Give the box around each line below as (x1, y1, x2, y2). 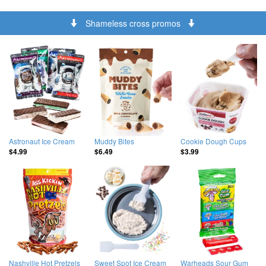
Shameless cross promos (78, 17, 188, 29)
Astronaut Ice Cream (9, 135, 75, 146)
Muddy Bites (94, 135, 135, 146)
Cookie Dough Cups (180, 135, 246, 146)
